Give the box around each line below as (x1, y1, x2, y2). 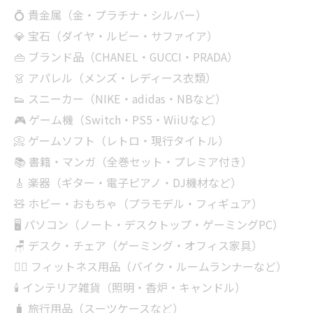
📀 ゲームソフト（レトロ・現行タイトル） (14, 132, 229, 149)
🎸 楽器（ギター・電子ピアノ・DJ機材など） (14, 174, 242, 191)
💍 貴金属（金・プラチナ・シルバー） (14, 6, 207, 23)
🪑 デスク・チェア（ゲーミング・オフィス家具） (14, 237, 263, 254)
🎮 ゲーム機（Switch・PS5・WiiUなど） (14, 111, 222, 128)
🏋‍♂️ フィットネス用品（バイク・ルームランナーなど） (14, 258, 287, 275)
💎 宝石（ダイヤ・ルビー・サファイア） (14, 27, 218, 44)
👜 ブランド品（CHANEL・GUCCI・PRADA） (14, 48, 238, 65)
